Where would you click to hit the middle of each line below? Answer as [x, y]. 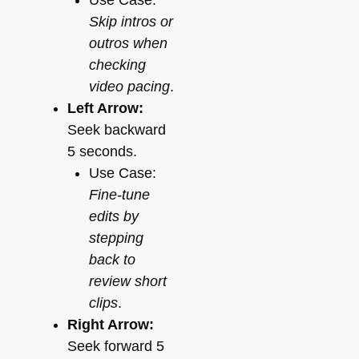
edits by [114, 216]
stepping [116, 238]
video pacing [129, 87]
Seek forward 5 [116, 346]
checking [117, 65]
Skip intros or [131, 22]
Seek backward [117, 130]
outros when [128, 43]
